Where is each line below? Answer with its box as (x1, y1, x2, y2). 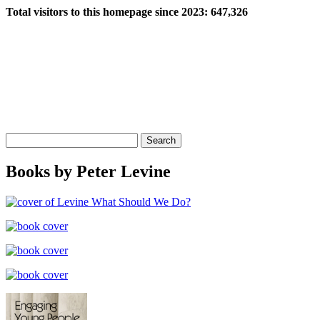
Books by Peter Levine (6, 162, 171, 181)
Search (5, 132, 36, 145)
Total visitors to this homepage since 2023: (6, 6, 211, 19)
